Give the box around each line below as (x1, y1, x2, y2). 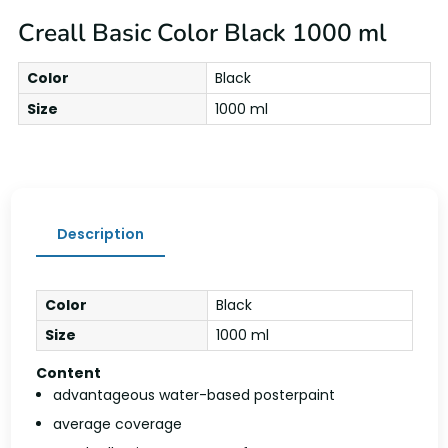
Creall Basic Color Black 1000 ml (17, 16, 387, 51)
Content (35, 363, 101, 384)
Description (56, 223, 144, 244)
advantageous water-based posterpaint (53, 385, 335, 406)
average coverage (53, 414, 182, 435)
